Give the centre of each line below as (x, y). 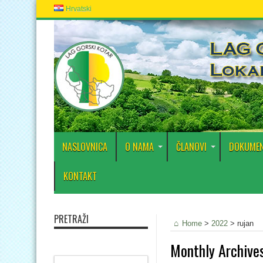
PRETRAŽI (71, 219)
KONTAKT (80, 176)
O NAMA (139, 147)
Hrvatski (78, 9)
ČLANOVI (191, 147)
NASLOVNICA (85, 147)
